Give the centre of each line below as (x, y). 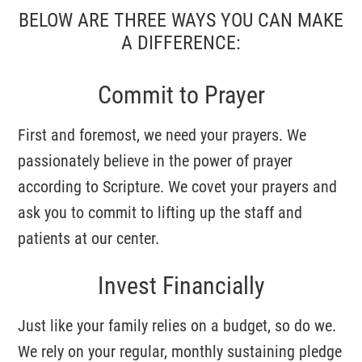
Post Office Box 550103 (81, 40)
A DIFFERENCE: (181, 42)
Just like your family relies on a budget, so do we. (177, 325)
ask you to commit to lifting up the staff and (160, 212)
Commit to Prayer (181, 94)
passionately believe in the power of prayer (156, 160)
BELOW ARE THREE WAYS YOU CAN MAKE (181, 19)
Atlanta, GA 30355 (67, 61)
